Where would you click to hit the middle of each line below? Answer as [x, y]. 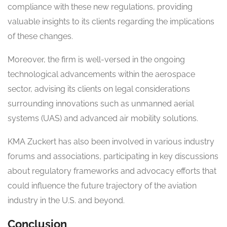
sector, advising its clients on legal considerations [99, 89]
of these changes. [40, 36]
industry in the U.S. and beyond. [66, 201]
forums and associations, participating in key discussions [113, 157]
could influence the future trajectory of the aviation [102, 186]
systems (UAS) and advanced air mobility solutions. [103, 119]
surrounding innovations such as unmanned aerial [101, 104]
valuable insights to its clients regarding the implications [111, 22]
